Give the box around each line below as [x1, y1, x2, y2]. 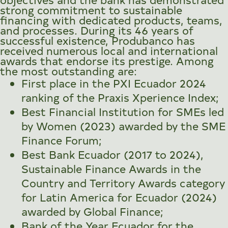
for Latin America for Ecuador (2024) [21, 189, 217, 204]
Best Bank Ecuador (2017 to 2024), [21, 147, 204, 161]
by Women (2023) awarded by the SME [21, 118, 225, 133]
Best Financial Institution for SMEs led [21, 104, 224, 119]
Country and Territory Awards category [21, 175, 225, 190]
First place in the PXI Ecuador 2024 [21, 75, 206, 90]
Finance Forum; [21, 132, 102, 147]
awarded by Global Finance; [21, 204, 163, 218]
